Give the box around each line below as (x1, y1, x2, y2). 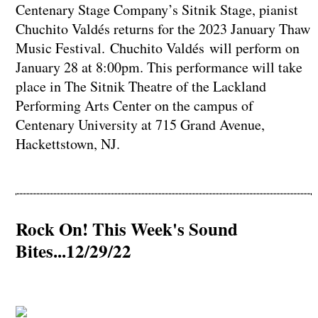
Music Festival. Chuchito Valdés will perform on (15, 38, 300, 58)
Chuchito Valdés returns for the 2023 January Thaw (15, 19, 310, 39)
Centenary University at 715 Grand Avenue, (15, 115, 265, 135)
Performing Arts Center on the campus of (15, 96, 253, 116)
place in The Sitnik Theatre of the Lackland (15, 77, 266, 97)
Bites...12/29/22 (15, 238, 131, 265)
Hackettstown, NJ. (15, 134, 125, 154)
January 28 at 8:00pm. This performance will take (15, 57, 302, 77)
